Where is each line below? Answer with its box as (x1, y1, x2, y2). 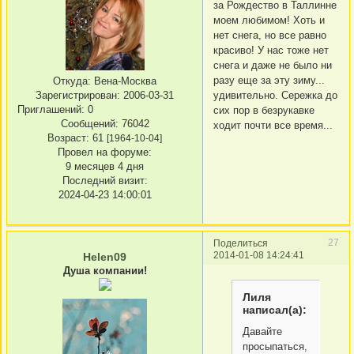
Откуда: (53, 75, 91, 88)
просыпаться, (243, 340, 308, 352)
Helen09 (83, 250, 126, 263)
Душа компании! (62, 264, 147, 277)
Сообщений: (60, 118, 119, 130)
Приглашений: (17, 104, 85, 116)
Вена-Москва (91, 75, 156, 88)
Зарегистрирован (36, 89, 117, 102)
